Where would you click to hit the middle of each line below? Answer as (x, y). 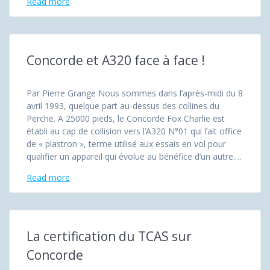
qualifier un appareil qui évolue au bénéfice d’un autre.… (134, 156)
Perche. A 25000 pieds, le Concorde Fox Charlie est (126, 118)
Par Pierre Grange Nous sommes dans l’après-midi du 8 (135, 93)
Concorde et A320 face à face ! (116, 60)
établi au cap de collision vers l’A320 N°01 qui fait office (134, 131)
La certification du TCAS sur (109, 236)
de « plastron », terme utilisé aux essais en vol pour (126, 143)
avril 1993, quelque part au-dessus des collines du (123, 105)
